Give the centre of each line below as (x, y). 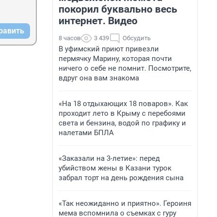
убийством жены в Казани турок (115, 168)
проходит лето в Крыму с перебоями (122, 113)
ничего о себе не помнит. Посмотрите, (125, 68)
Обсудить (137, 38)
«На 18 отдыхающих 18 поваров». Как (123, 104)
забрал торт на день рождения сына (121, 178)
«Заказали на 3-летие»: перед (109, 158)
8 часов (70, 38)
